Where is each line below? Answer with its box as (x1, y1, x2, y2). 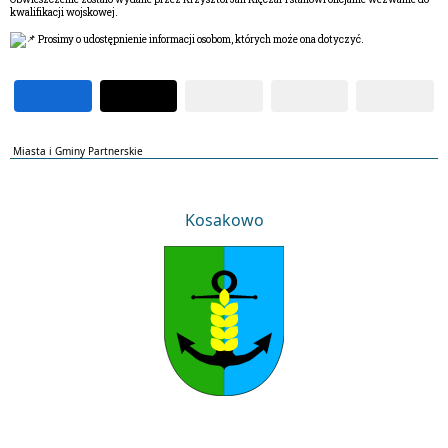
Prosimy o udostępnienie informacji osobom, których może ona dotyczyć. (36, 32, 364, 46)
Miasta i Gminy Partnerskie (13, 144, 143, 158)
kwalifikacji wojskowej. (10, 6, 118, 19)
